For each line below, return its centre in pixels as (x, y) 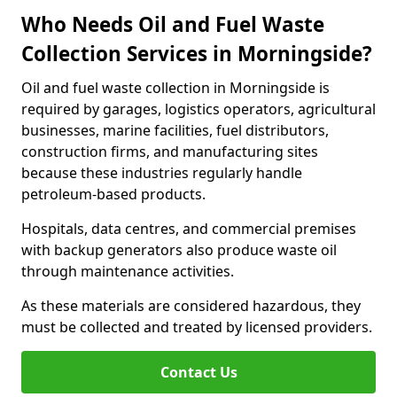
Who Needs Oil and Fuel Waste (173, 24)
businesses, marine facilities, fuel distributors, (175, 130)
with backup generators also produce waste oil (179, 250)
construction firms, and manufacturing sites (170, 152)
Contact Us (198, 372)
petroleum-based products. (113, 194)
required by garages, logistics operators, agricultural (198, 109)
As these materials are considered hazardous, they (191, 306)
